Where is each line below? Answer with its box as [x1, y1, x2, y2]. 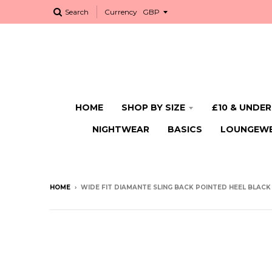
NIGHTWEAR [92, 124, 149, 135]
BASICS [167, 124, 202, 135]
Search [65, 7, 89, 16]
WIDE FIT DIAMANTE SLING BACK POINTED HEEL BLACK [81, 183, 271, 191]
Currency [104, 7, 137, 17]
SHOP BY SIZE [121, 102, 185, 113]
